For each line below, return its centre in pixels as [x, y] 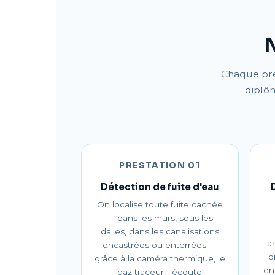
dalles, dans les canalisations [160, 231]
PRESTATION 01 [160, 165]
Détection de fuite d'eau [160, 187]
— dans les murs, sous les [160, 218]
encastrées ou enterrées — [160, 245]
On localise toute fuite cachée [160, 204]
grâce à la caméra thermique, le [160, 258]
